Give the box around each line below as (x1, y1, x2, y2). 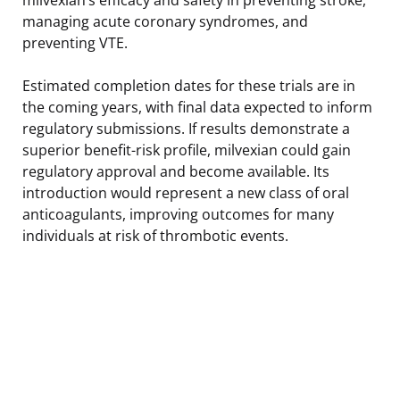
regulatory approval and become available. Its (22, 161, 329, 181)
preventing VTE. (22, 32, 128, 53)
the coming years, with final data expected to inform (22, 96, 372, 117)
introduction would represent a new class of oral (22, 182, 349, 203)
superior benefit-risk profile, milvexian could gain (22, 139, 351, 160)
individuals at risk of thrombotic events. (22, 225, 288, 246)
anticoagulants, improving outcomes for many (22, 204, 334, 224)
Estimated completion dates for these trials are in (22, 75, 355, 96)
